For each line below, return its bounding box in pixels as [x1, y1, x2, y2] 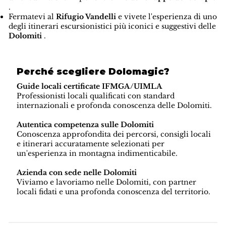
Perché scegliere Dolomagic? [17, 66, 170, 78]
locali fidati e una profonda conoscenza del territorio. [17, 187, 211, 197]
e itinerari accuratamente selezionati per [17, 139, 165, 149]
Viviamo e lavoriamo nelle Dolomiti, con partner [17, 178, 197, 187]
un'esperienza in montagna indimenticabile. [17, 149, 178, 158]
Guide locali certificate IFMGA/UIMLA [17, 82, 162, 91]
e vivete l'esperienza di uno [116, 12, 217, 21]
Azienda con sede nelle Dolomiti [17, 168, 137, 178]
